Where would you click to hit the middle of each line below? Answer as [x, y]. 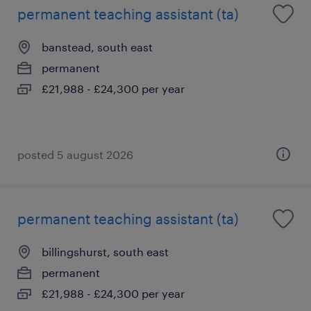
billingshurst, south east [105, 251]
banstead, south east [97, 47]
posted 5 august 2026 [75, 154]
